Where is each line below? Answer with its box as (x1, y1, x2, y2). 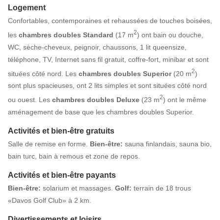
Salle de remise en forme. (8, 139, 90, 148)
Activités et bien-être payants (8, 170, 116, 179)
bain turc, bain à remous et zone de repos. (8, 152, 140, 160)
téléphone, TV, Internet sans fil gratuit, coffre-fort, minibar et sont (8, 55, 209, 63)
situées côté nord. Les (8, 69, 77, 78)
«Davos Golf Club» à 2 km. (8, 196, 91, 204)
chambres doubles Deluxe (52, 95, 139, 104)
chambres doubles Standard (19, 30, 115, 39)
